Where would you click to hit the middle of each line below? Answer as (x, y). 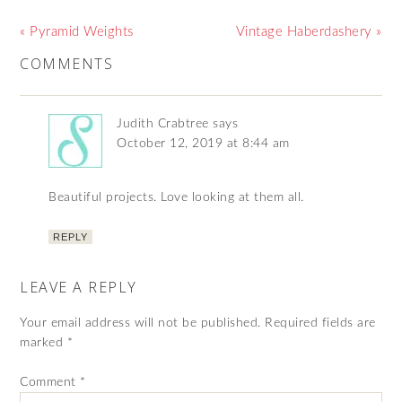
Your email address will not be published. (140, 323)
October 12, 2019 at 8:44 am (203, 143)
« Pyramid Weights (77, 31)
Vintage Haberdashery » (309, 31)
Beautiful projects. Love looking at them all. (176, 197)
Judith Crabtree (163, 123)
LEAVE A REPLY (79, 287)
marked (44, 342)
